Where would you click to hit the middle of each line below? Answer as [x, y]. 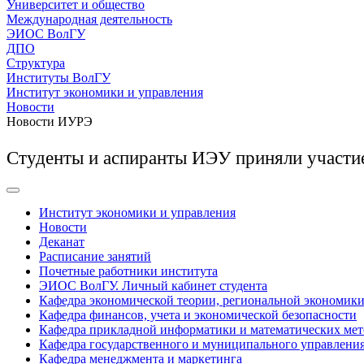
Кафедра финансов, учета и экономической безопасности [198, 315]
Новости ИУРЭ [50, 121]
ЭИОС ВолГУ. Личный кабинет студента [153, 286]
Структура [36, 63]
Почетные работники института [128, 271]
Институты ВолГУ [58, 78]
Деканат [62, 242]
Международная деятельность [89, 19]
